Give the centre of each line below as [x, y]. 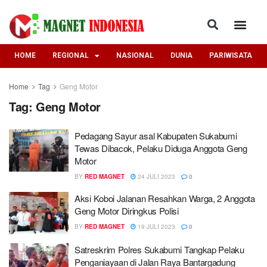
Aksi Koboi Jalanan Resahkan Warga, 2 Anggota [165, 198]
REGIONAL [71, 55]
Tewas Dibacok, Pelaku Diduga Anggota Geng [161, 148]
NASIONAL [135, 55]
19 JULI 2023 [156, 226]
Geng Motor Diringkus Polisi [127, 210]
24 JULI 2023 [156, 176]
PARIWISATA [231, 55]
